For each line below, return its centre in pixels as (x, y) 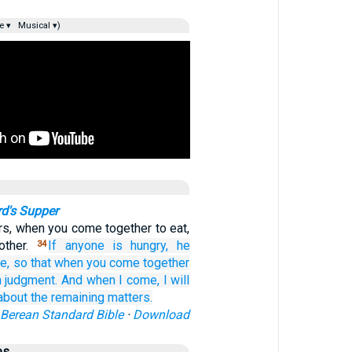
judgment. (31, 280)
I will (176, 280)
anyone (84, 246)
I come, (139, 280)
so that (32, 263)
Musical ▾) (38, 26)
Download (161, 315)
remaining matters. (101, 297)
